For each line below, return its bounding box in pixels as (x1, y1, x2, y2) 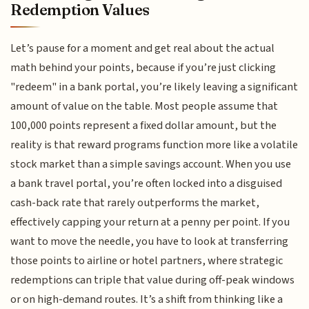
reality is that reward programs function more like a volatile (10, 136, 299, 153)
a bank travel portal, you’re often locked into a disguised (10, 175, 283, 192)
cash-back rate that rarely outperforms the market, (10, 194, 260, 211)
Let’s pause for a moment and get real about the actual (10, 39, 275, 57)
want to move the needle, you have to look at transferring (10, 232, 289, 250)
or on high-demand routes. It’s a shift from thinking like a (10, 290, 283, 308)
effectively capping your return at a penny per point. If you (10, 213, 290, 230)
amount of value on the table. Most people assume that (10, 97, 279, 114)
